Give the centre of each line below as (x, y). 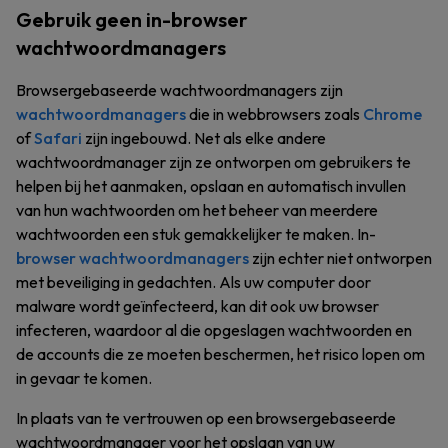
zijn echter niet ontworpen (340, 258)
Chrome (392, 114)
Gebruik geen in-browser (132, 19)
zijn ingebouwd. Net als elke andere (204, 138)
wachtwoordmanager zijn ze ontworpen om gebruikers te (213, 162)
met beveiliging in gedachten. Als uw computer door (193, 282)
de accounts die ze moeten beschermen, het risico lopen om (220, 354)
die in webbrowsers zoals (274, 114)
